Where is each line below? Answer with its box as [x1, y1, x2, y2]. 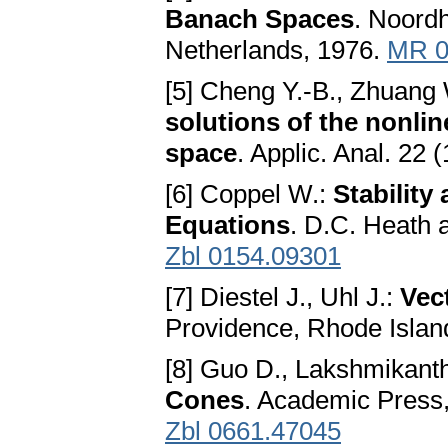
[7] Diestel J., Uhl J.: [165, 282, 400, 313]
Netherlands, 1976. [165, 35, 387, 66]
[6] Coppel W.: [165, 179, 333, 210]
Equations [165, 210, 290, 241]
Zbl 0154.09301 [165, 241, 341, 272]
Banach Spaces [165, 4, 354, 35]
